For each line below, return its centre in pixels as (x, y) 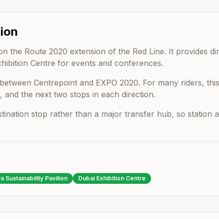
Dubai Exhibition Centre (112, 178)
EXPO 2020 (117, 83)
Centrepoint (55, 83)
